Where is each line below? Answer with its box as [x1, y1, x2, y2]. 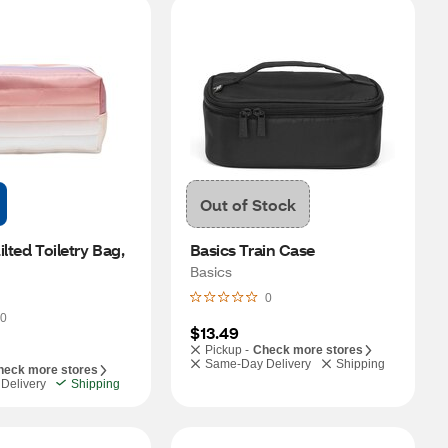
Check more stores [252, 343, 363, 357]
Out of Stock [199, 193, 296, 215]
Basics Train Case [189, 239, 316, 260]
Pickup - [204, 343, 249, 357]
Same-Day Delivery [204, 357, 311, 371]
